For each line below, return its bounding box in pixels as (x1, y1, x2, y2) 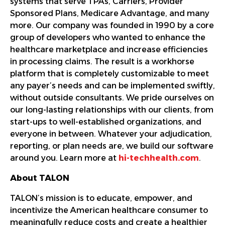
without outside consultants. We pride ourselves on (10, 92, 214, 102)
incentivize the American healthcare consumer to (10, 205, 208, 215)
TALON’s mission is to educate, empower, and (10, 193, 192, 203)
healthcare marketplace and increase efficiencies (10, 44, 208, 54)
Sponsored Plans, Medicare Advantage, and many (10, 8, 209, 18)
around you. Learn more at (10, 153, 119, 163)
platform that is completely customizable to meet (10, 68, 209, 78)
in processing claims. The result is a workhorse (10, 56, 194, 66)
